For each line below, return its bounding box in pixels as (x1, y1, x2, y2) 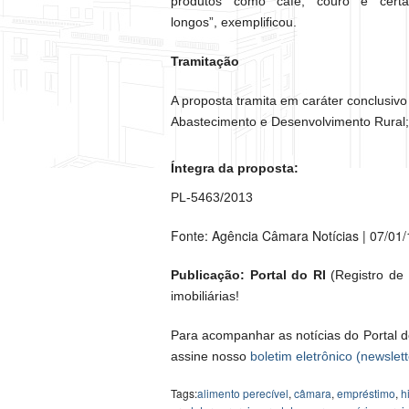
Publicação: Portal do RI (171, 267, 326, 283)
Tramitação (171, 54, 239, 69)
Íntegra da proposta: (171, 161, 299, 176)
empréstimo (337, 385, 395, 402)
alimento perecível (197, 385, 288, 402)
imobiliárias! (171, 288, 239, 304)
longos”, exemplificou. (171, 15, 297, 30)
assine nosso (171, 349, 250, 364)
